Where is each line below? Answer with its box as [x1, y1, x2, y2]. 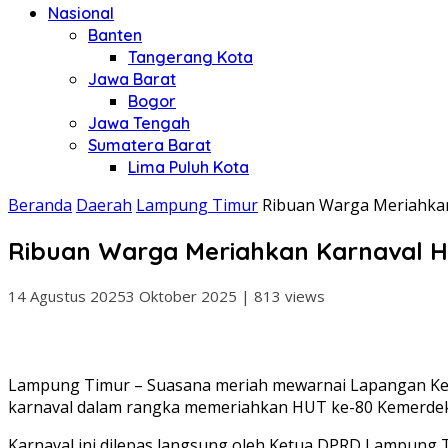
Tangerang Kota [128, 47, 253, 67]
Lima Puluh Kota [128, 157, 249, 177]
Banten [88, 25, 142, 45]
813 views [254, 285, 325, 306]
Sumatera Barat [88, 135, 211, 155]
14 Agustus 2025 [8, 285, 126, 306]
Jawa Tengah [88, 113, 190, 133]
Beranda [8, 194, 72, 216]
